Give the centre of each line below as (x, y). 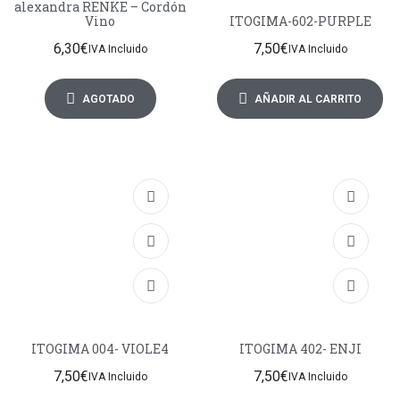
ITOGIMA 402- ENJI (300, 349)
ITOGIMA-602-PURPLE (300, 21)
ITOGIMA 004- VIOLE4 (100, 349)
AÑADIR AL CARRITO (308, 99)
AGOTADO (108, 99)
